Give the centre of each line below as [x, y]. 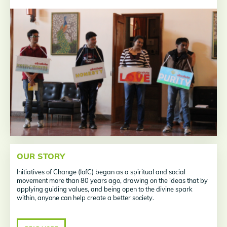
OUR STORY [41, 156]
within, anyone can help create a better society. [86, 198]
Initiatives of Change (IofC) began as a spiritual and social [101, 172]
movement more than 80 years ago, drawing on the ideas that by [112, 181]
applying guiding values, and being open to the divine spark [105, 189]
